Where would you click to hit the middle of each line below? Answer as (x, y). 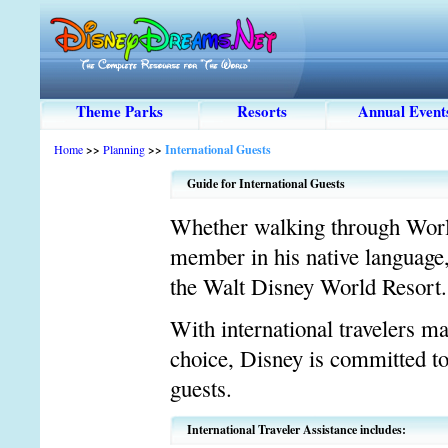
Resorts (261, 111)
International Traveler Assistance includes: (296, 429)
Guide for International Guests (266, 183)
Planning (124, 149)
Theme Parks (119, 111)
